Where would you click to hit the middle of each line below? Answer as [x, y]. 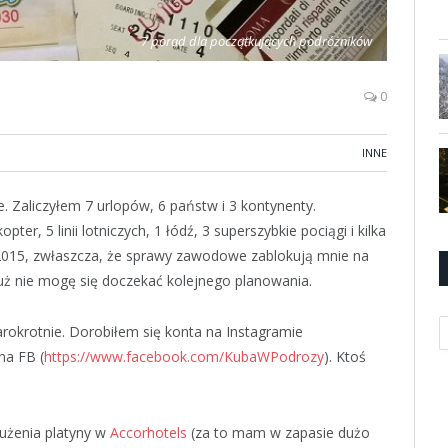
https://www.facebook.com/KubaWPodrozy [184, 356]
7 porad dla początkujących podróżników [256, 41]
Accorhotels [148, 432]
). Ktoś [345, 356]
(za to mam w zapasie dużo [278, 432]
